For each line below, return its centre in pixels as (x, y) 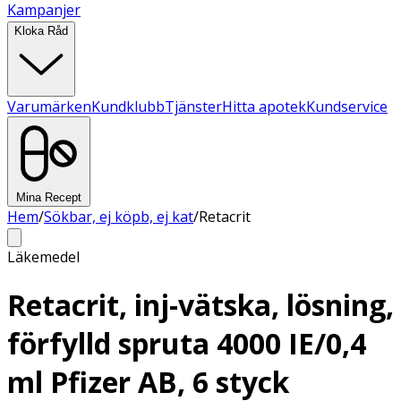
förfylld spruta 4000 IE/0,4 (187, 344)
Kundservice (347, 107)
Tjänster (193, 107)
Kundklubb (128, 107)
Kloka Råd (41, 31)
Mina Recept (49, 197)
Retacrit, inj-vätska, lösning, (200, 305)
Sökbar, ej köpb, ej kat (119, 217)
